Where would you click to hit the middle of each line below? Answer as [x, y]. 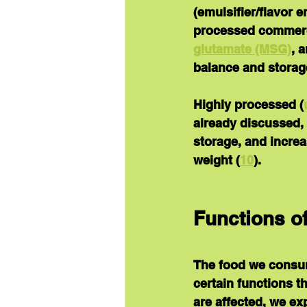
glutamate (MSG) [242, 49]
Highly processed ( [248, 104]
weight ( [217, 160]
